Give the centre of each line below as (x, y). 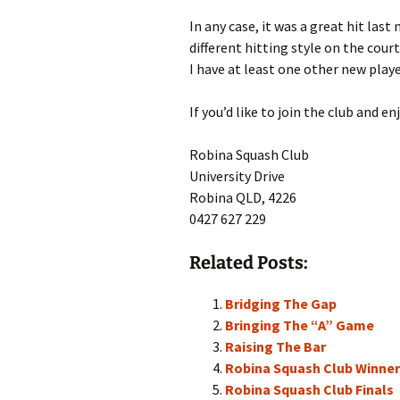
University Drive (237, 176)
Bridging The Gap (281, 304)
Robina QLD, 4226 (243, 197)
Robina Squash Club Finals (309, 389)
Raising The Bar (275, 346)
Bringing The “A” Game (300, 325)
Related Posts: (249, 262)
